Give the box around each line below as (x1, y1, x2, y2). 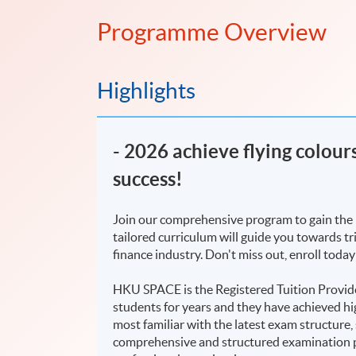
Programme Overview (97, 18, 327, 46)
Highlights (97, 78, 195, 104)
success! (113, 168, 188, 191)
